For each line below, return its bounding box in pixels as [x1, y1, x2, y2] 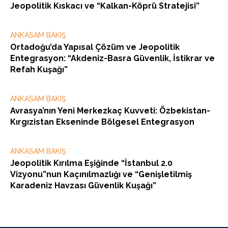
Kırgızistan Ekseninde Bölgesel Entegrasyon [10, 117, 194, 127]
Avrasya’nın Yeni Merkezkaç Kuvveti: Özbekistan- [10, 106, 210, 116]
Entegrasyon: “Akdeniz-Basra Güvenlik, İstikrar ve [10, 53, 215, 64]
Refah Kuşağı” [10, 65, 68, 75]
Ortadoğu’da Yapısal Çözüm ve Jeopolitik [10, 42, 180, 52]
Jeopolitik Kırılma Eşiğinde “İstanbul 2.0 [10, 158, 173, 168]
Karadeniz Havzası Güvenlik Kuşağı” [10, 181, 156, 191]
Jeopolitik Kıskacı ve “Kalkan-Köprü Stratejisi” [10, 1, 199, 11]
